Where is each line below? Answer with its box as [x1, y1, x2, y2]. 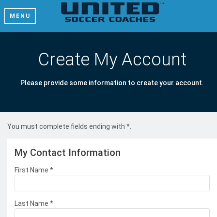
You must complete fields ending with [7, 123, 126, 130]
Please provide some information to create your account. [20, 79, 204, 87]
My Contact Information [15, 147, 121, 158]
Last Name [15, 200, 50, 207]
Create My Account [38, 49, 186, 70]
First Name [15, 166, 50, 174]
